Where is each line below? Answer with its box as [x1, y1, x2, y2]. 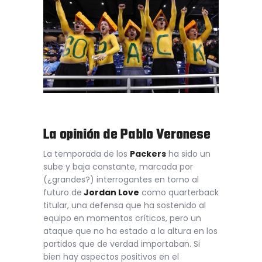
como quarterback [139, 186, 219, 198]
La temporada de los [43, 147, 130, 160]
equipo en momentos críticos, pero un [43, 212, 201, 224]
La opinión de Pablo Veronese [43, 124, 211, 146]
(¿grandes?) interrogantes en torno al [43, 173, 199, 185]
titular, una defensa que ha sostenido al [43, 199, 206, 211]
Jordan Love [82, 186, 139, 198]
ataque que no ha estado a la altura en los [43, 225, 218, 237]
